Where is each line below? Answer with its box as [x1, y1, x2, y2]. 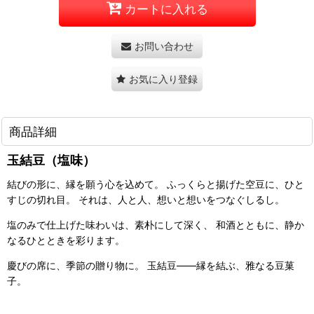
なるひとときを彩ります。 [7, 233, 125, 246]
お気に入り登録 [129, 72, 198, 85]
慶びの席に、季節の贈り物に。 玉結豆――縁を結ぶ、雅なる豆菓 [7, 259, 294, 271]
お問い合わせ [134, 39, 193, 52]
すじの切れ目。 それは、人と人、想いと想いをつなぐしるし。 [7, 193, 285, 205]
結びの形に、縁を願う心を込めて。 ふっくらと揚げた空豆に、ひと [7, 177, 304, 190]
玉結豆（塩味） [7, 151, 95, 168]
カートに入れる [124, 1, 208, 17]
